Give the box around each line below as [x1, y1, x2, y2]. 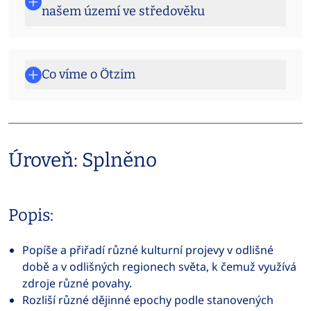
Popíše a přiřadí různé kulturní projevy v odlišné [22, 242, 274, 258]
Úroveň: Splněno [8, 149, 157, 171]
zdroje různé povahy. [22, 276, 132, 291]
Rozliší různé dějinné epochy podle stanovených [22, 292, 274, 308]
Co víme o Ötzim [42, 67, 135, 82]
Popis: [8, 205, 53, 225]
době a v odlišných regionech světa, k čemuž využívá [22, 259, 296, 274]
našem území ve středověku [42, 3, 205, 19]
